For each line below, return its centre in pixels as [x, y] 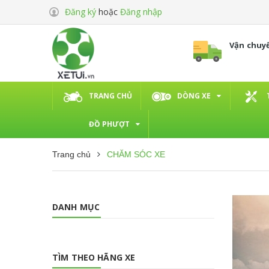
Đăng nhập [141, 12]
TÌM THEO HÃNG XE [94, 257]
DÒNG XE [194, 95]
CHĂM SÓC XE [136, 154]
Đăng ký [80, 12]
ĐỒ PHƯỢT [109, 124]
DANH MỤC [76, 207]
